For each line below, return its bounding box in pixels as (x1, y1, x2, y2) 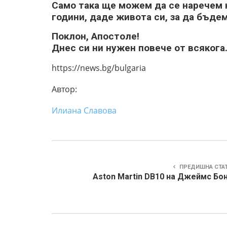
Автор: (52, 83, 77, 95)
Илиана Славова (52, 104, 117, 116)
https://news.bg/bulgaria (52, 62, 146, 73)
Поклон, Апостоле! (52, 30, 139, 42)
